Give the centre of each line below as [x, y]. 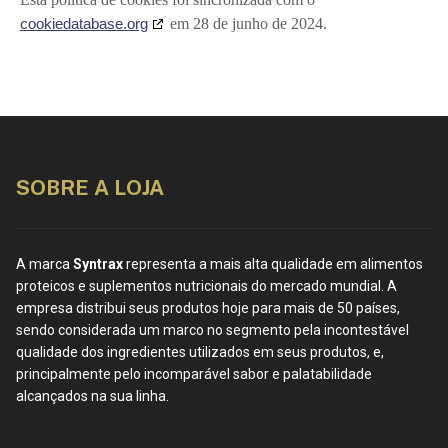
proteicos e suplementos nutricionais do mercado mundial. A [206, 285]
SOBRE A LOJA [90, 187]
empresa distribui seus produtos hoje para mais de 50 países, [208, 307]
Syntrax [99, 263]
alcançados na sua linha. [92, 395]
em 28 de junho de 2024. [246, 23]
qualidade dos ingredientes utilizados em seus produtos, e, [200, 351]
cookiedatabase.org [84, 23]
